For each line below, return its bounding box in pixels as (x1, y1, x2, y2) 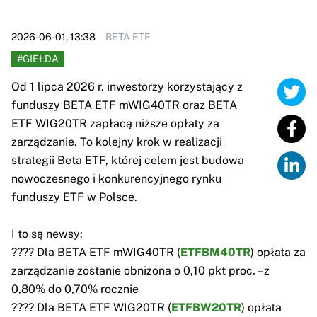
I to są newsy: (11, 227, 83, 241)
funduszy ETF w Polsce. (11, 190, 137, 204)
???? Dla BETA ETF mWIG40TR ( (11, 246, 180, 260)
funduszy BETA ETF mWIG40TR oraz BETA (11, 98, 237, 113)
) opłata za (250, 246, 306, 260)
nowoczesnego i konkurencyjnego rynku (11, 172, 221, 186)
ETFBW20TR (171, 301, 241, 315)
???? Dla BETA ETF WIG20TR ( (11, 301, 171, 315)
